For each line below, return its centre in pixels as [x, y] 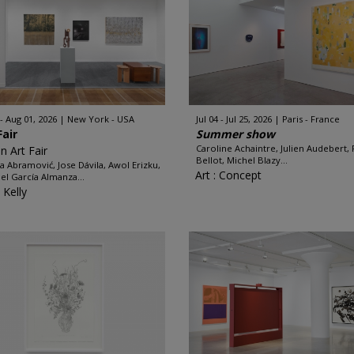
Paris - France [311, 119]
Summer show [235, 134]
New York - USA [101, 119]
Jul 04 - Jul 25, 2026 [234, 119]
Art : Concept [228, 175]
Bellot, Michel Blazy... [242, 160]
